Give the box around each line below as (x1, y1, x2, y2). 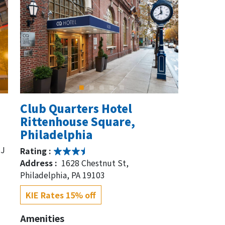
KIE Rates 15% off (25, 188, 96, 201)
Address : (20, 156, 59, 169)
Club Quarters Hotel (20, 99, 132, 116)
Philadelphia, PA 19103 (20, 168, 105, 181)
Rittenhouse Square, (20, 113, 135, 129)
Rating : (20, 144, 53, 157)
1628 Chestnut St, (61, 156, 129, 169)
